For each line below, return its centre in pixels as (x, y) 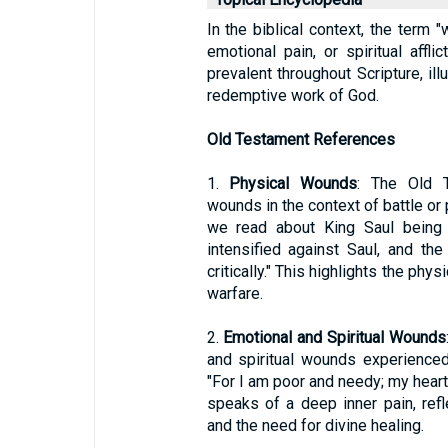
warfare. (234, 293)
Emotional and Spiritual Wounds (334, 337)
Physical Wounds (293, 183)
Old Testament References (300, 139)
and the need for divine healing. (315, 425)
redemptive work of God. (292, 95)
